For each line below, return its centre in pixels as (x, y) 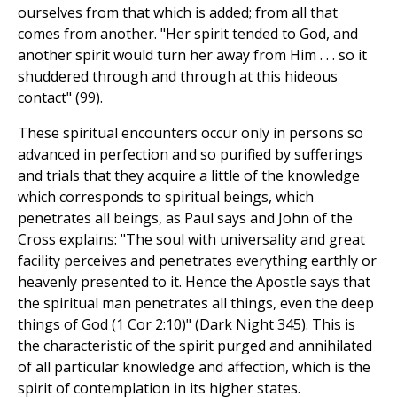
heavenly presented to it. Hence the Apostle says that (194, 282)
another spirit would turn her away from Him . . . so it (192, 55)
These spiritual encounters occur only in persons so (191, 133)
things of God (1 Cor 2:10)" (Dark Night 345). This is (187, 325)
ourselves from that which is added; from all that (178, 13)
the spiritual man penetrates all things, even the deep (196, 304)
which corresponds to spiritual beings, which (166, 197)
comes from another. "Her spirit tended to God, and (188, 34)
